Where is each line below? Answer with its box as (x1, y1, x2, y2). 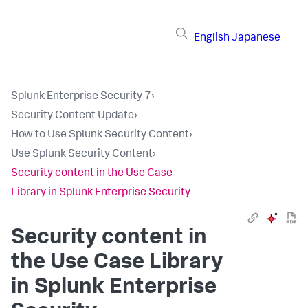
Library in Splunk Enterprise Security (11, 188, 190, 199)
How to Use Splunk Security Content (11, 130, 189, 141)
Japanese (232, 32, 280, 44)
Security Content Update (11, 111, 134, 122)
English (194, 32, 230, 44)
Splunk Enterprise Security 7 (11, 91, 151, 102)
